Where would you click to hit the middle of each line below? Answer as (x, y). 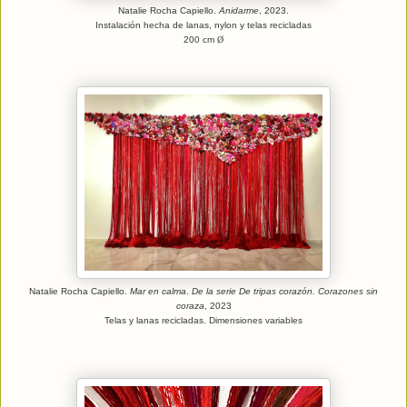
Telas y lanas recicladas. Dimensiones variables (203, 320)
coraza (190, 305)
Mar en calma (158, 291)
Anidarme (239, 10)
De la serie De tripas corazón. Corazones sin (283, 291)
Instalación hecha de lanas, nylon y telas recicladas (203, 25)
